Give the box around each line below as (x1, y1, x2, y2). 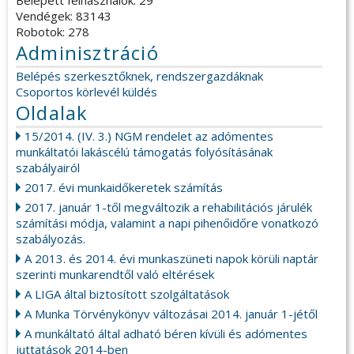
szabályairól (16, 160, 80, 176)
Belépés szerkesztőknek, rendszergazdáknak (16, 68, 263, 85)
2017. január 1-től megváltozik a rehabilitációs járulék (24, 199, 312, 216)
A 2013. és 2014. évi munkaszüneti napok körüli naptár (24, 250, 318, 267)
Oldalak (16, 100, 88, 126)
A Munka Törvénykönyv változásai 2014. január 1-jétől (24, 306, 318, 322)
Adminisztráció (16, 40, 159, 66)
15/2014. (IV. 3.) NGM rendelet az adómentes (24, 128, 273, 145)
